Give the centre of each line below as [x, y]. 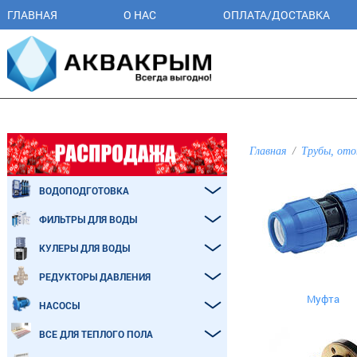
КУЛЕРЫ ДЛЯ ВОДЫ [84, 248]
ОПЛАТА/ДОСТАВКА [276, 15]
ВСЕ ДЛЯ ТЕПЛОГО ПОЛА [96, 334]
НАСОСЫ [59, 305]
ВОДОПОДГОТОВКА [84, 190]
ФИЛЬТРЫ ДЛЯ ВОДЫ [88, 219]
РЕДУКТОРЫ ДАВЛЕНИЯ [95, 277]
